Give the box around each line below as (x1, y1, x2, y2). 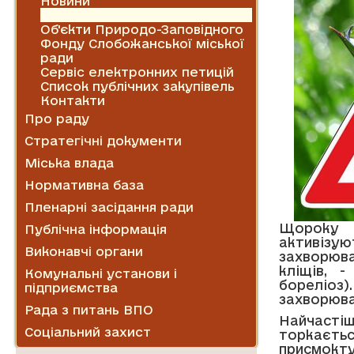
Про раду (24, 111, 89, 126)
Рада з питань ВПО (24, 302, 153, 317)
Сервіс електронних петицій (40, 64, 234, 79)
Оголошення (40, 7, 124, 22)
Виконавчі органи (24, 243, 143, 258)
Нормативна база (24, 177, 144, 192)
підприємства (24, 280, 118, 295)
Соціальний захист (24, 324, 151, 339)
